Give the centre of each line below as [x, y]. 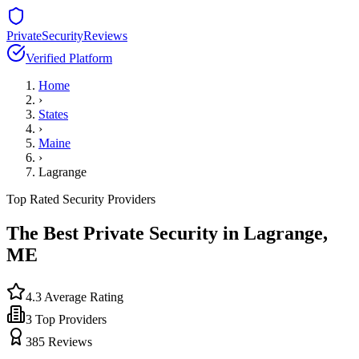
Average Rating [83, 296]
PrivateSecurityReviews [67, 36]
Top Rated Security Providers [81, 199]
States [53, 114]
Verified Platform [69, 58]
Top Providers [69, 319]
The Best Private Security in [125, 233]
